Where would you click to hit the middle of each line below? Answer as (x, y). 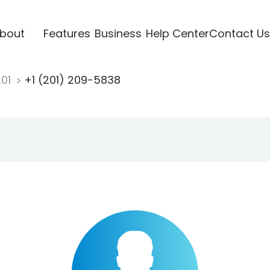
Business (118, 33)
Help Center (177, 33)
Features (67, 33)
